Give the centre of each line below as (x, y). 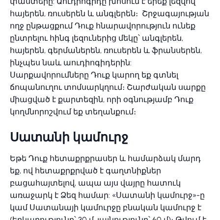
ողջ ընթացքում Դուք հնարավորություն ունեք (103, 26)
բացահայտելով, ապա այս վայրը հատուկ (95, 183)
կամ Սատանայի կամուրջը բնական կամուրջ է (106, 207)
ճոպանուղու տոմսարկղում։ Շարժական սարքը (108, 87)
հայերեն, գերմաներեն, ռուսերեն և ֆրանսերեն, (106, 50)
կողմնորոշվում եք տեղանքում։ (74, 112)
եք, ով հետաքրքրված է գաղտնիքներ (85, 171)
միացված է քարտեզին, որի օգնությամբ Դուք (102, 99)
